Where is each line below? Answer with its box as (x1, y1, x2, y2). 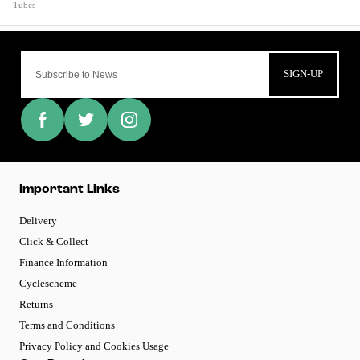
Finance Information (19, 256, 108, 269)
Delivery (19, 215, 57, 227)
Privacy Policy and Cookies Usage (19, 340, 169, 353)
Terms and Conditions (19, 319, 115, 332)
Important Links (19, 183, 120, 197)
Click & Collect (19, 235, 88, 248)
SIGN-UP (284, 67, 324, 80)
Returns (19, 298, 53, 311)
